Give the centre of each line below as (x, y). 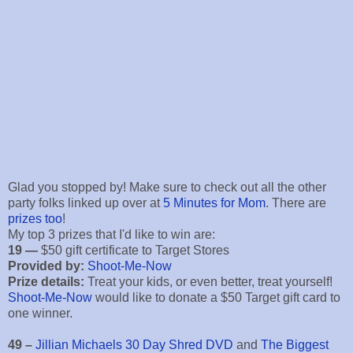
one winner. (40, 314)
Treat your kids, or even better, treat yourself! (208, 282)
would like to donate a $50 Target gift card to (216, 298)
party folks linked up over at (85, 203)
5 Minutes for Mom (214, 203)
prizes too (35, 219)
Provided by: (46, 266)
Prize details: (46, 282)
